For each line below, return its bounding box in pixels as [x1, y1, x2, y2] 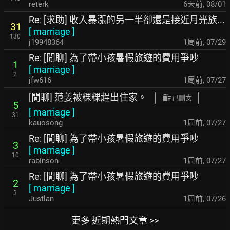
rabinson [29, 156, 59, 166]
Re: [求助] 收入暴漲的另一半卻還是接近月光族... [29, 14, 225, 26]
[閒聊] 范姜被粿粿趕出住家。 [29, 91, 147, 103]
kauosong [29, 118, 63, 128]
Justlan [29, 194, 54, 204]
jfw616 [29, 75, 51, 85]
